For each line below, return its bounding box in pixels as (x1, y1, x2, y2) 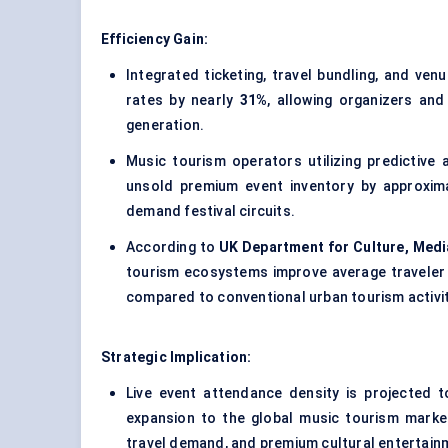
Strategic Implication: (101, 349, 252, 366)
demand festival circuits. (126, 203, 295, 220)
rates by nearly (126, 92, 240, 109)
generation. (126, 117, 205, 134)
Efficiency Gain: (101, 31, 209, 48)
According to (126, 239, 219, 256)
